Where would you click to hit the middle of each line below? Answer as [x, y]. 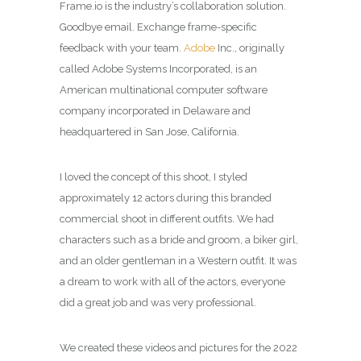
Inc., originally [250, 48]
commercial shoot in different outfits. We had [167, 218]
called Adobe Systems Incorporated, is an [158, 68]
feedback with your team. [122, 48]
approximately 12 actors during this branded [166, 197]
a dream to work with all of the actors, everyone [172, 281]
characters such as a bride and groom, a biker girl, [179, 239]
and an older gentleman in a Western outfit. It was [178, 260]
